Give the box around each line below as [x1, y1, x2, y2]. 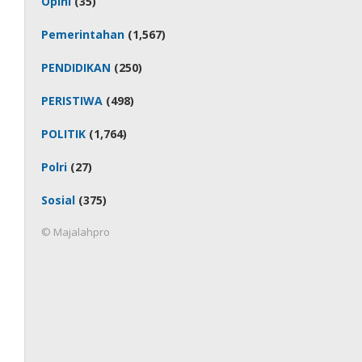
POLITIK [41, 126, 86, 141]
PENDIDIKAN [41, 60, 112, 75]
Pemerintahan [41, 27, 125, 42]
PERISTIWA [41, 93, 103, 108]
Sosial [41, 192, 76, 208]
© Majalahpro [41, 225, 111, 239]
